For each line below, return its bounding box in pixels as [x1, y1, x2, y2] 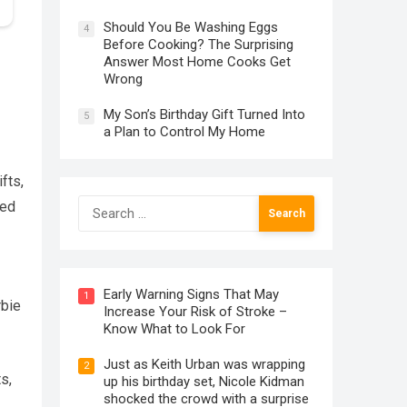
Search [77, 195, 121, 213]
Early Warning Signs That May [104, 286, 279, 303]
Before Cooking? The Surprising [104, 36, 293, 53]
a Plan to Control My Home [104, 124, 265, 140]
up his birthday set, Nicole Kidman [104, 373, 304, 390]
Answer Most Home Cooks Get [104, 54, 291, 70]
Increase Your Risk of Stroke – [104, 303, 287, 320]
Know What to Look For [104, 321, 245, 337]
